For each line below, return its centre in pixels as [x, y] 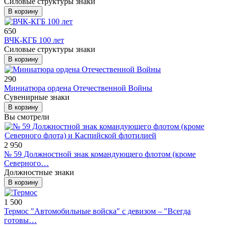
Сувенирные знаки [37, 97]
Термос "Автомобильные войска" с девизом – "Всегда [97, 211]
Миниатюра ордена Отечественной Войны [78, 88]
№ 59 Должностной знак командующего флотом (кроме [100, 154]
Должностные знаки [39, 173]
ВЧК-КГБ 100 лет [34, 40]
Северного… [26, 163]
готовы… [20, 220]
